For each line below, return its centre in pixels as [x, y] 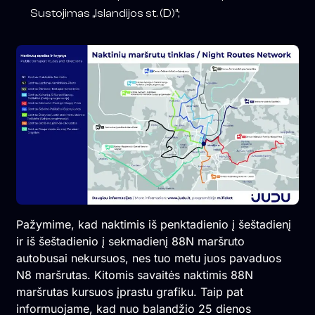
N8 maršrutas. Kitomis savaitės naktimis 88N [134, 275]
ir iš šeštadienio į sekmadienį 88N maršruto [130, 241]
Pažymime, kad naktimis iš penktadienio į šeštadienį [153, 224]
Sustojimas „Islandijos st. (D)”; [104, 14]
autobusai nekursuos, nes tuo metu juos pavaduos [148, 258]
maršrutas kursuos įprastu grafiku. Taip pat [129, 291]
